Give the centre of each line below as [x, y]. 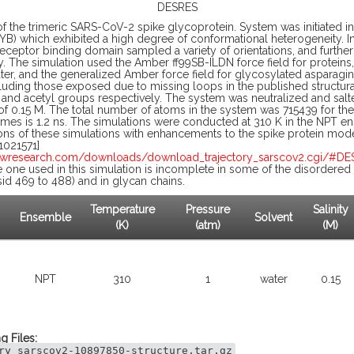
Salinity [330, 209]
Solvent [273, 217]
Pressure [207, 209]
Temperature [122, 209]
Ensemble [45, 217]
